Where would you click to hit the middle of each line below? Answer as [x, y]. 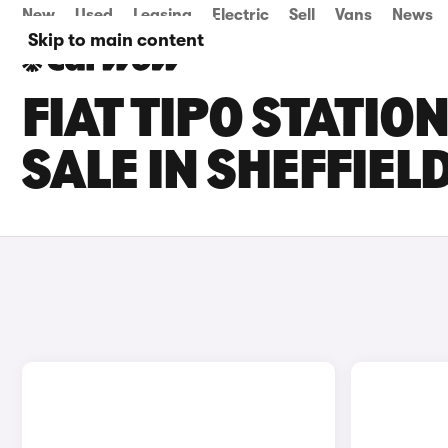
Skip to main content [116, 40]
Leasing [162, 15]
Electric [240, 15]
